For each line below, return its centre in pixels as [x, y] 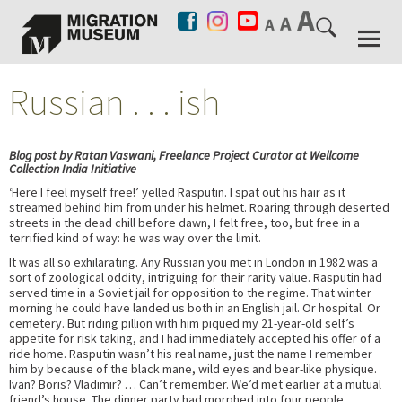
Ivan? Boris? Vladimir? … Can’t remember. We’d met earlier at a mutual [195, 384]
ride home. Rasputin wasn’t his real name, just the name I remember [191, 353]
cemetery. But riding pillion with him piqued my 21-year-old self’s [182, 323]
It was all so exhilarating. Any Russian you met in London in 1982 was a [193, 262]
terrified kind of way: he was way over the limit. [135, 237]
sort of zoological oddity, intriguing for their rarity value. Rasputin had [196, 277]
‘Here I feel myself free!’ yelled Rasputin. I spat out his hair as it [177, 192]
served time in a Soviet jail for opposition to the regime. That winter [190, 292]
